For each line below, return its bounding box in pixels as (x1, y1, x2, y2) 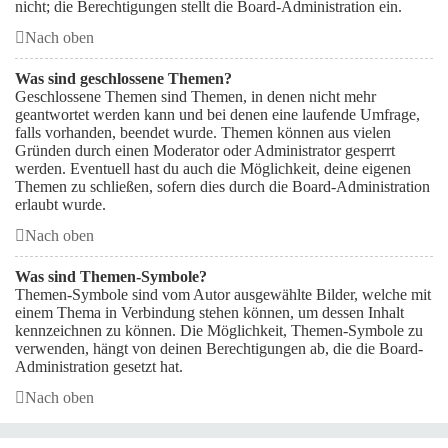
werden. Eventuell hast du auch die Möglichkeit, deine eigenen (15, 160, 411, 177)
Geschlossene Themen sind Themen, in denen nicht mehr (15, 88, 376, 105)
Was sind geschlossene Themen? (15, 70, 232, 87)
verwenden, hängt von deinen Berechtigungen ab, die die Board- (15, 340, 423, 357)
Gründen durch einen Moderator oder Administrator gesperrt (15, 142, 395, 159)
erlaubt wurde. (15, 196, 106, 213)
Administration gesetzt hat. (15, 358, 183, 375)
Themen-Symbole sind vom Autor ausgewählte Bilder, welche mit (15, 286, 431, 303)
